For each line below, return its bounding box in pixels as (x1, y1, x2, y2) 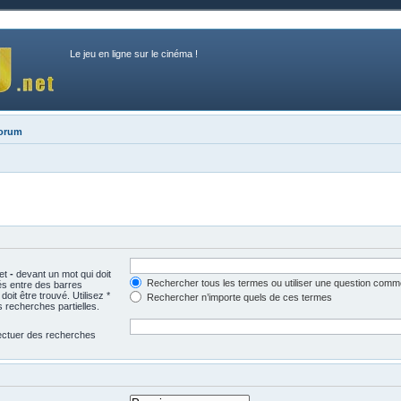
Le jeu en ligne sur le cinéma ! (70, 48, 198, 59)
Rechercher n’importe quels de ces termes (143, 291, 332, 303)
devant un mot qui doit (13, 268, 111, 279)
